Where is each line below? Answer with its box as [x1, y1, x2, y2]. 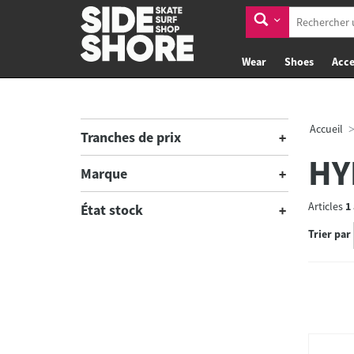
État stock [81, 201, 143, 219]
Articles [307, 199, 345, 213]
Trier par [307, 227, 351, 242]
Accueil [309, 122, 343, 136]
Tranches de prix [81, 128, 181, 146]
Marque [81, 164, 127, 183]
